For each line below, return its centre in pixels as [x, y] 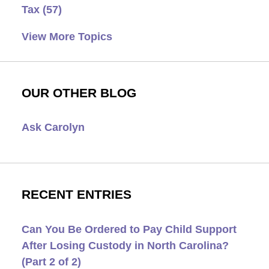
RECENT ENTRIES [76, 195]
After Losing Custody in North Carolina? [125, 245]
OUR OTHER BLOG [79, 93]
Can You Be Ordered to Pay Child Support [129, 229]
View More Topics [67, 36]
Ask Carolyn [53, 128]
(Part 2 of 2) [51, 261]
